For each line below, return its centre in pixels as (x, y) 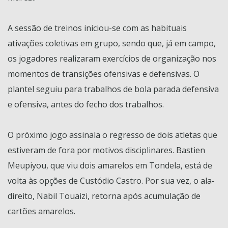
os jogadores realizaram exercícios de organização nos (112, 58)
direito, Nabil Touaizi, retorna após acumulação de (104, 196)
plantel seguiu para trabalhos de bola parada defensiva (113, 89)
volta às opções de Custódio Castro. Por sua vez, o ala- (111, 180)
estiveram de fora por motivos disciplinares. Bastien (106, 150)
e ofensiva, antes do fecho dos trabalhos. (86, 104)
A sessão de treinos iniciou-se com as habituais (97, 28)
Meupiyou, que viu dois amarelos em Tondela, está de (110, 165)
